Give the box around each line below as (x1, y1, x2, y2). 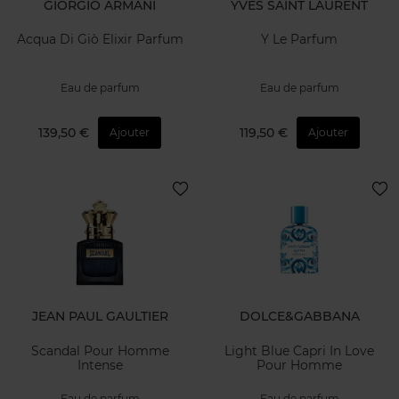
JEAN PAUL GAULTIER (31, 308, 168, 325)
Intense (77, 356, 123, 373)
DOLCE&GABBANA (239, 308, 360, 325)
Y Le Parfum (261, 31, 338, 48)
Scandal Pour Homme (30, 342, 169, 359)
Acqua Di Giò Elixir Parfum (16, 31, 183, 48)
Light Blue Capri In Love (224, 342, 374, 359)
